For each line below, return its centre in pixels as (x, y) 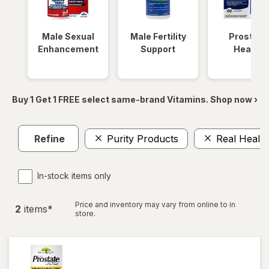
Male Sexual (68, 36)
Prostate (248, 36)
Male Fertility (158, 36)
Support (158, 49)
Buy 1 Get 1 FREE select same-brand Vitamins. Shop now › (134, 99)
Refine (50, 138)
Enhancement (68, 49)
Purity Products (143, 138)
